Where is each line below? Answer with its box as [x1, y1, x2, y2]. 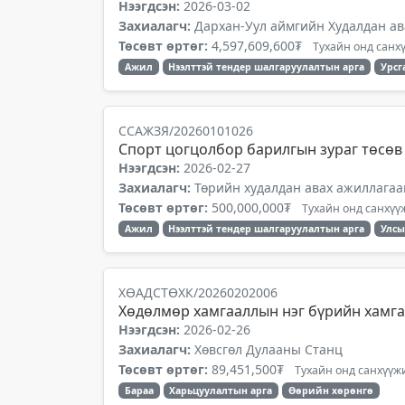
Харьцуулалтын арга [169, 384, 273, 397]
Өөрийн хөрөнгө [288, 384, 374, 397]
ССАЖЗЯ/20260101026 [118, 122, 253, 139]
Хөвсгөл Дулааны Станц [194, 341, 343, 358]
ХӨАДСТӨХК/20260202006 [118, 284, 278, 301]
